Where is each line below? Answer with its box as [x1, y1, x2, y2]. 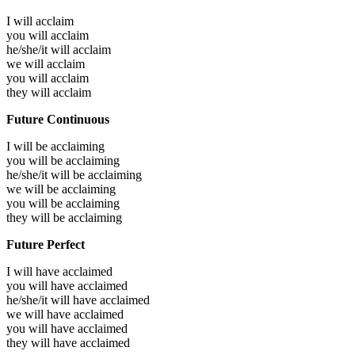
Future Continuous [6, 112, 109, 126]
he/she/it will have [6, 292, 100, 307]
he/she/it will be [6, 167, 88, 181]
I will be [6, 139, 51, 153]
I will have [6, 264, 63, 278]
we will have [6, 307, 74, 321]
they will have [6, 335, 80, 349]
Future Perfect [6, 237, 85, 251]
